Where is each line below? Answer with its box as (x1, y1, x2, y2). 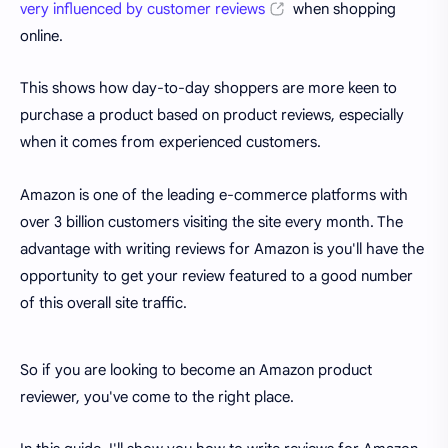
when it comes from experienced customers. (20, 133, 321, 151)
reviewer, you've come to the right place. (20, 387, 294, 406)
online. (20, 26, 63, 45)
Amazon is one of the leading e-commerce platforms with (20, 185, 408, 204)
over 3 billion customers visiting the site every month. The (20, 212, 403, 231)
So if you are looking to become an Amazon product (20, 360, 372, 379)
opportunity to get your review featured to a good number (20, 266, 413, 285)
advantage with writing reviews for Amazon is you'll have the (20, 239, 424, 258)
